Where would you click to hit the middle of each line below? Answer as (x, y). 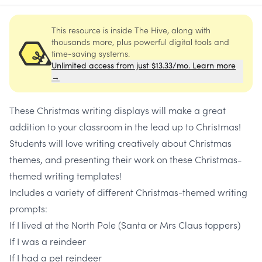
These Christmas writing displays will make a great (118, 110)
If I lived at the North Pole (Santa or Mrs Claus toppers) (125, 225)
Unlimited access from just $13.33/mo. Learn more (144, 65)
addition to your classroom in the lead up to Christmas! (125, 126)
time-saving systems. (91, 53)
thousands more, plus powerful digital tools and (140, 42)
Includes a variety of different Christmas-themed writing (128, 192)
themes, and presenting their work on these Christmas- (125, 159)
